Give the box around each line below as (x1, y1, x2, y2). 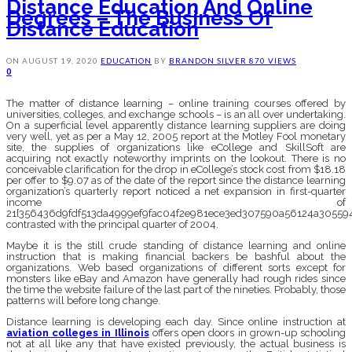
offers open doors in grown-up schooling (148, 326, 346, 339)
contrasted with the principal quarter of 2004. (6, 218, 218, 230)
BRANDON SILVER (169, 55, 249, 65)
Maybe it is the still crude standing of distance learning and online (6, 239, 346, 251)
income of (6, 196, 346, 208)
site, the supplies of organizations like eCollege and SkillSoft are (6, 141, 346, 153)
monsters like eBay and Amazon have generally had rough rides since (6, 272, 346, 284)
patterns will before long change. (6, 294, 160, 306)
